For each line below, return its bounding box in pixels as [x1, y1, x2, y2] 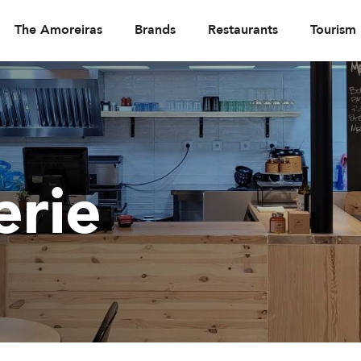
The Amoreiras [15, 21, 102, 39]
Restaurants [208, 21, 278, 39]
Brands [135, 21, 176, 39]
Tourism [310, 21, 356, 39]
